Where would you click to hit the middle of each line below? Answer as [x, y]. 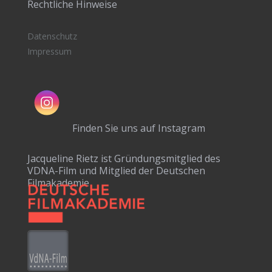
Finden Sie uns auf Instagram [138, 128]
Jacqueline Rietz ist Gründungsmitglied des [124, 158]
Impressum [49, 51]
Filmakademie [58, 183]
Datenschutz [52, 36]
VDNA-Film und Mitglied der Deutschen [116, 171]
